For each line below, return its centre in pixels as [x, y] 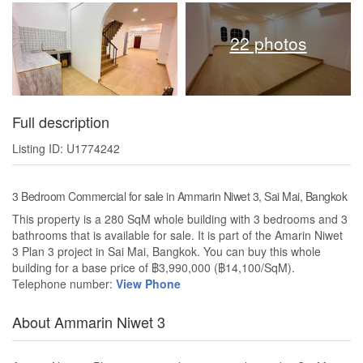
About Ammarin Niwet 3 [89, 322]
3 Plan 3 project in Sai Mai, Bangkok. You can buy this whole [167, 252]
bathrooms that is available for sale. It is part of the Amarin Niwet [177, 235]
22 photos [268, 43]
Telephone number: [64, 284]
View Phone [148, 284]
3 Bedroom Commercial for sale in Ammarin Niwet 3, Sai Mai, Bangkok [179, 196]
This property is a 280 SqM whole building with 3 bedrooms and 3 [180, 219]
